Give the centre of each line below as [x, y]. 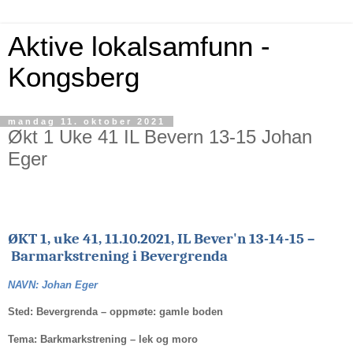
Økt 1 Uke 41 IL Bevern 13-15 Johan [160, 137]
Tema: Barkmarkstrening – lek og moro [103, 340]
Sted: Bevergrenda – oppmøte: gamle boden [115, 312]
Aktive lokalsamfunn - [139, 46]
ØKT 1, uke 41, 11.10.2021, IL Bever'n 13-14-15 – [162, 238]
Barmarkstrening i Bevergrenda [118, 256]
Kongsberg [74, 77]
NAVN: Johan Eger [53, 284]
